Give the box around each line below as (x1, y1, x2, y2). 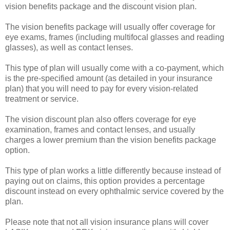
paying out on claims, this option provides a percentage (5, 176, 205, 185)
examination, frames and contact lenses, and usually (5, 125, 195, 134)
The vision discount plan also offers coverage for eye (5, 114, 196, 124)
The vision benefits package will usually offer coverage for (5, 22, 215, 31)
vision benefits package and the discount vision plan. (5, 2, 197, 11)
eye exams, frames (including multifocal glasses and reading (5, 32, 224, 42)
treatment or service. (5, 94, 79, 103)
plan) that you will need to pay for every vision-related (5, 84, 198, 93)
